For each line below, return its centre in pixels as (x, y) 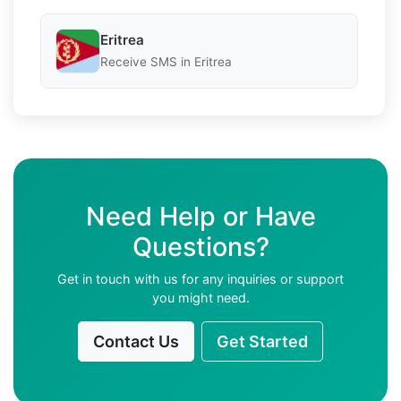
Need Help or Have (200, 216)
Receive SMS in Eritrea (166, 62)
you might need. (200, 297)
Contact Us (136, 341)
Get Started (262, 341)
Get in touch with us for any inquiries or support (200, 278)
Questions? (200, 246)
